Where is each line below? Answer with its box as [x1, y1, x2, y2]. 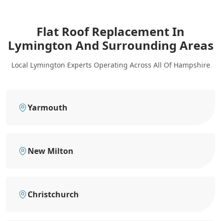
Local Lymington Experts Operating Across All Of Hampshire [11, 60, 210, 70]
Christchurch [28, 188, 79, 200]
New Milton [28, 145, 74, 156]
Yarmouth [28, 102, 68, 113]
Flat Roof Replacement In [37, 23, 184, 39]
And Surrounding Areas [75, 37, 214, 53]
